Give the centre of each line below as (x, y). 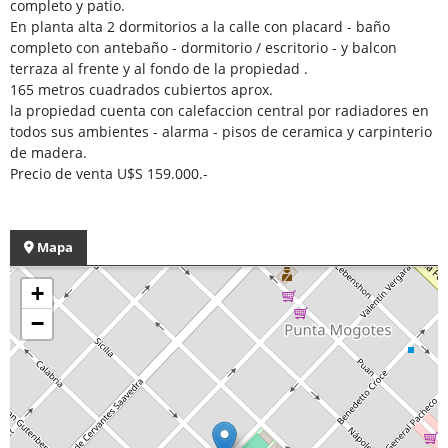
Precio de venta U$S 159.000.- (109, 174)
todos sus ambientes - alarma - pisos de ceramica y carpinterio (221, 132)
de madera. (48, 153)
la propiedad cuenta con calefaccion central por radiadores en (219, 111)
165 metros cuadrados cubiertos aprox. (141, 90)
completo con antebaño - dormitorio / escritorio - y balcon (203, 48)
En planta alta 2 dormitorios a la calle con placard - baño (200, 27)
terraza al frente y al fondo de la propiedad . (159, 69)
